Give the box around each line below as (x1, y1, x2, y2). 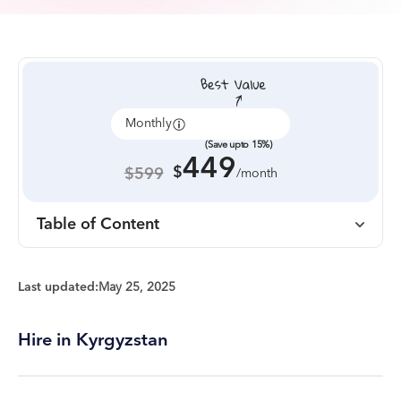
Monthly (125, 113, 172, 134)
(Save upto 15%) (205, 136, 272, 153)
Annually (213, 113, 263, 134)
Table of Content (37, 210, 159, 238)
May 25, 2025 (98, 277, 175, 298)
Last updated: (18, 277, 98, 298)
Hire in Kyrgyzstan (18, 325, 168, 355)
